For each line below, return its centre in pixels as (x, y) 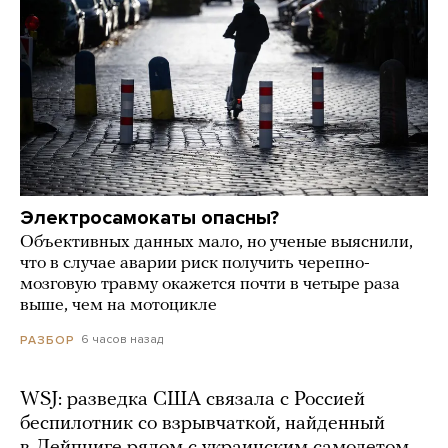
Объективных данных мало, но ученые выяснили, (216, 243)
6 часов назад (122, 339)
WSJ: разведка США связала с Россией (192, 399)
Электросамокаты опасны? (149, 218)
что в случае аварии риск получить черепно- (195, 264)
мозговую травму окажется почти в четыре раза (210, 285)
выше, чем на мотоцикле (118, 306)
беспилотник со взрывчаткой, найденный (202, 423)
